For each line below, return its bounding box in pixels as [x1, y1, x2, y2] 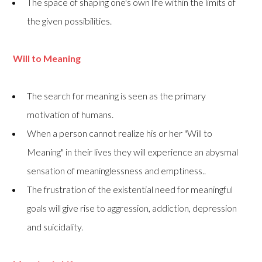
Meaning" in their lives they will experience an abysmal [27, 146, 239, 158]
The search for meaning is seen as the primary [27, 90, 206, 102]
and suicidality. [27, 221, 84, 233]
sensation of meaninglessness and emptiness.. [27, 165, 206, 177]
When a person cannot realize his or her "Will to [27, 127, 213, 139]
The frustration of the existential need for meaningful [27, 184, 233, 195]
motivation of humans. [27, 109, 114, 120]
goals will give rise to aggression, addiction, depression [27, 202, 237, 214]
